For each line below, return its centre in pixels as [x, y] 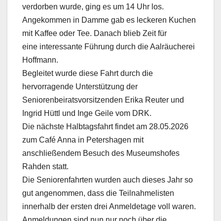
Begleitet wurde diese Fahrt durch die [88, 73]
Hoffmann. [40, 60]
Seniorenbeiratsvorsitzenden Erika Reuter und [103, 100]
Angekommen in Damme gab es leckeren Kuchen [109, 20]
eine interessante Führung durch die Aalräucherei [109, 46]
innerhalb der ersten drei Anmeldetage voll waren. [109, 206]
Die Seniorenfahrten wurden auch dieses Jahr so [108, 180]
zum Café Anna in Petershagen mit [83, 140]
